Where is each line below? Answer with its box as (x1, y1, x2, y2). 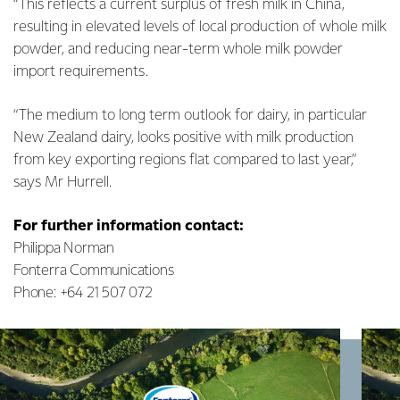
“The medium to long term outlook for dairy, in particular (13, 107, 367, 123)
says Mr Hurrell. (13, 174, 112, 190)
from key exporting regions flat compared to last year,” (13, 152, 356, 168)
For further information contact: (13, 218, 244, 234)
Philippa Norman (13, 240, 114, 256)
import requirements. (13, 63, 152, 79)
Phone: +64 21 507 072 (13, 285, 153, 301)
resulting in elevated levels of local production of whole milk (13, 19, 387, 35)
